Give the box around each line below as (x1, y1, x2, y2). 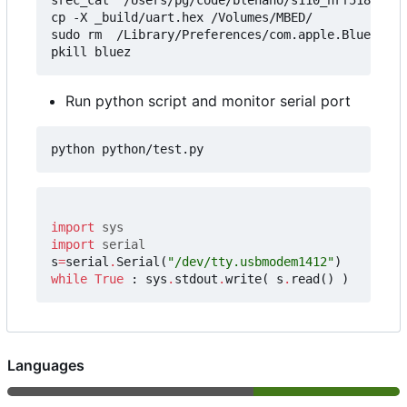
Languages (7, 355, 84, 374)
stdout (174, 271, 218, 286)
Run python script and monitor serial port (65, 91, 351, 110)
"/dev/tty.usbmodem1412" (167, 253, 334, 269)
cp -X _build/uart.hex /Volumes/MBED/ (51, 9, 313, 25)
